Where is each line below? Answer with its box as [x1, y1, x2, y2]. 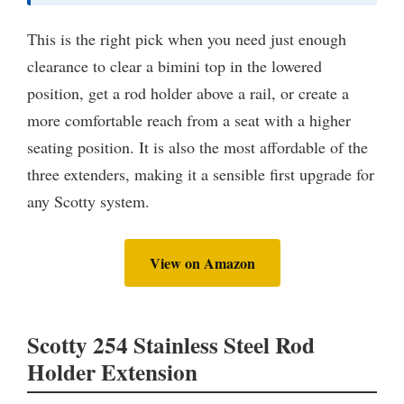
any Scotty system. [27, 189, 150, 212]
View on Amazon [149, 252, 255, 273]
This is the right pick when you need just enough [27, 27, 346, 50]
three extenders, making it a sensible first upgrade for [27, 162, 374, 185]
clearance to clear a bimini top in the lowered [27, 54, 322, 77]
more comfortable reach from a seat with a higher [27, 108, 351, 131]
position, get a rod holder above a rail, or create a [27, 81, 349, 104]
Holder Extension [27, 354, 197, 389]
